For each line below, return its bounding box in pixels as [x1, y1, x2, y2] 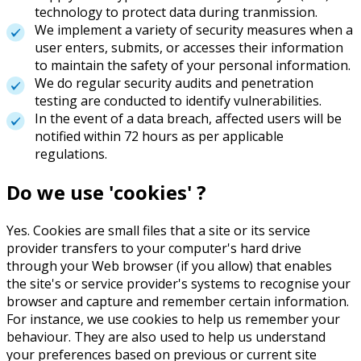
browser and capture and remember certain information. [6, 292, 349, 310]
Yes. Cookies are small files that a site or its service [6, 221, 310, 239]
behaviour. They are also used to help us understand [6, 327, 326, 346]
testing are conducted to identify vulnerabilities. [35, 91, 322, 110]
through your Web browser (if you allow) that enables [6, 256, 332, 275]
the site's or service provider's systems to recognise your [6, 274, 351, 293]
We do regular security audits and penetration [35, 73, 313, 92]
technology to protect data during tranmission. [35, 2, 317, 21]
